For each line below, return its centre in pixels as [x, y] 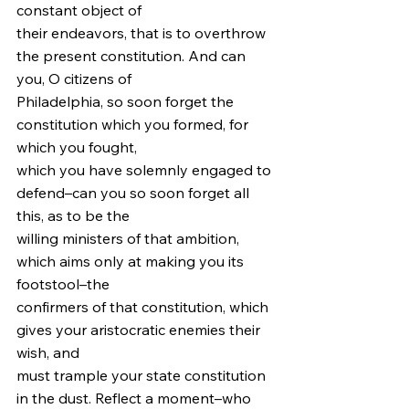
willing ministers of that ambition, [130, 238]
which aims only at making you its [132, 261]
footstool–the [63, 284]
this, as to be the [73, 215]
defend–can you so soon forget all [135, 193]
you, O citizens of [74, 79]
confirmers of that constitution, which [144, 307]
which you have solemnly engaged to [146, 170]
